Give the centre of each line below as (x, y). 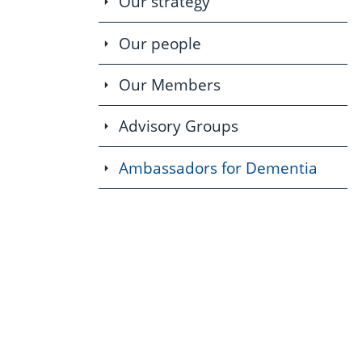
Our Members (169, 84)
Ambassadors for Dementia (218, 168)
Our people (160, 43)
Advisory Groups (178, 126)
